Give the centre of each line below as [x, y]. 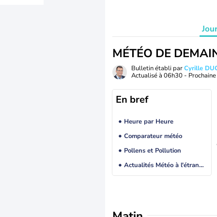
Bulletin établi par [158, 68]
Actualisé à [147, 76]
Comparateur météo [153, 136]
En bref [132, 100]
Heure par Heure [148, 122]
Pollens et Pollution [152, 151]
